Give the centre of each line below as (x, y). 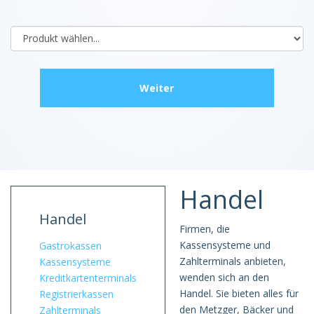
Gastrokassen (70, 245)
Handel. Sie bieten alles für (239, 293)
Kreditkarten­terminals (88, 278)
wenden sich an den (224, 277)
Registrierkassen (76, 294)
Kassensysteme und (225, 245)
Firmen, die (205, 228)
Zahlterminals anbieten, (233, 261)
